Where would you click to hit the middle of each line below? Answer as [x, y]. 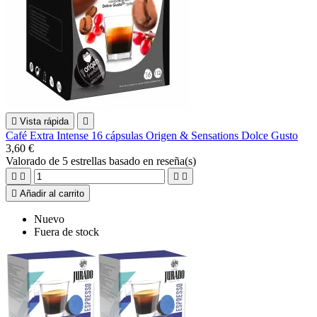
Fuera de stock [67, 231]
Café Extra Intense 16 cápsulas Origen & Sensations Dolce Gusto [152, 135]
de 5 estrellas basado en [103, 161]
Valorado [27, 161]
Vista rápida [44, 121]
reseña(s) [176, 161]
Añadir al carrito [52, 193]
